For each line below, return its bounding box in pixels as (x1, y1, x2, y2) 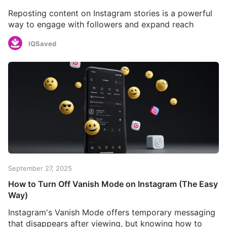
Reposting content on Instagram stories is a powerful (8, 8, 212, 18)
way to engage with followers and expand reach (8, 19, 194, 29)
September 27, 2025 (8, 164, 72, 172)
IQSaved (28, 40, 56, 48)
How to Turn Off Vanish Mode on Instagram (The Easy (8, 178, 218, 189)
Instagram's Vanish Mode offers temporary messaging (8, 207, 215, 217)
